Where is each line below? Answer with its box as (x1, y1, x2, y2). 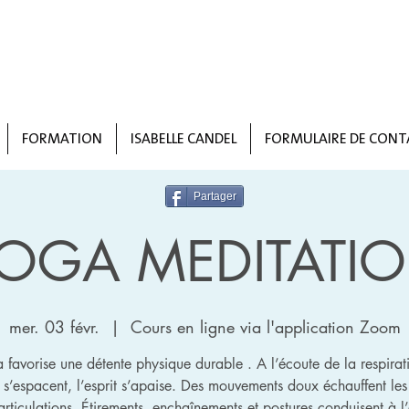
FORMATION (22, 129, 102, 148)
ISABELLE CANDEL (131, 129, 236, 148)
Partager (194, 190, 236, 203)
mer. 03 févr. (8, 316, 100, 338)
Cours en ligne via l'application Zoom (130, 316, 401, 338)
